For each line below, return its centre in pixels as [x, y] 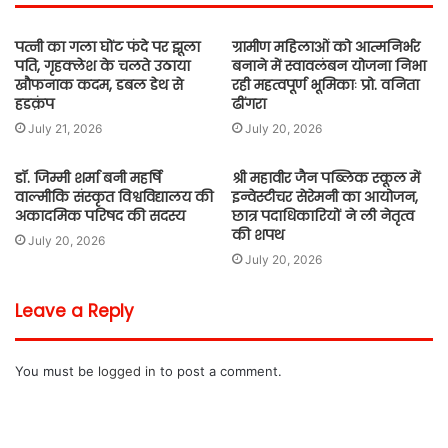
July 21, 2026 [65, 128]
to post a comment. [219, 370]
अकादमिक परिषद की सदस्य [100, 215]
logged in [127, 370]
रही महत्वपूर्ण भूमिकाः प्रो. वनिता [325, 84]
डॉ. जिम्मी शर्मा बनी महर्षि [88, 177]
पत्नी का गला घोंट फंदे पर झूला [107, 46]
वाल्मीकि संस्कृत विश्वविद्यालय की [114, 196]
